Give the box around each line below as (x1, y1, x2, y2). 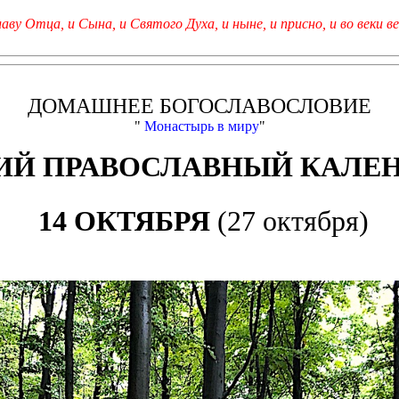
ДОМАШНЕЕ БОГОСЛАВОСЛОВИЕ (28, 94, 371, 118)
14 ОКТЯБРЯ (37, 205, 210, 237)
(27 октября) (209, 205, 369, 237)
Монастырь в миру (143, 118, 259, 134)
